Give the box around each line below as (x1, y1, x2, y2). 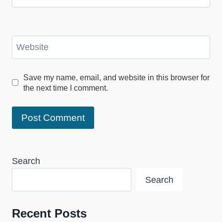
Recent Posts (12, 207, 87, 221)
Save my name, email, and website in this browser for (23, 72, 210, 82)
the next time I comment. (23, 83, 108, 92)
